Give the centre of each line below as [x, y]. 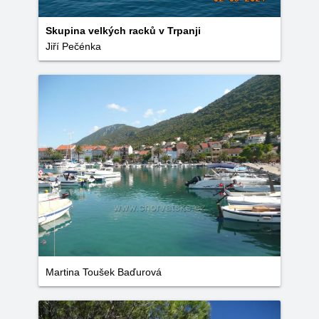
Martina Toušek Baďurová [104, 272]
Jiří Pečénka [73, 46]
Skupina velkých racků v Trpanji [123, 31]
